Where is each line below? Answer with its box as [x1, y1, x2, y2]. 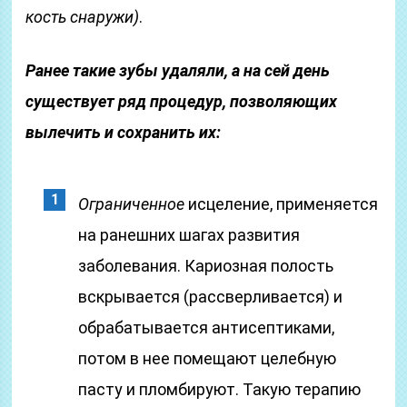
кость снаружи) [25, 7, 140, 26]
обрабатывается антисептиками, [78, 318, 335, 337]
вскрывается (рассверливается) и [78, 287, 343, 306]
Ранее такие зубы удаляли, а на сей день [25, 61, 331, 80]
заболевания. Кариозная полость [78, 256, 334, 275]
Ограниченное [78, 194, 185, 213]
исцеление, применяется [184, 194, 379, 213]
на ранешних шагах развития [78, 225, 301, 244]
